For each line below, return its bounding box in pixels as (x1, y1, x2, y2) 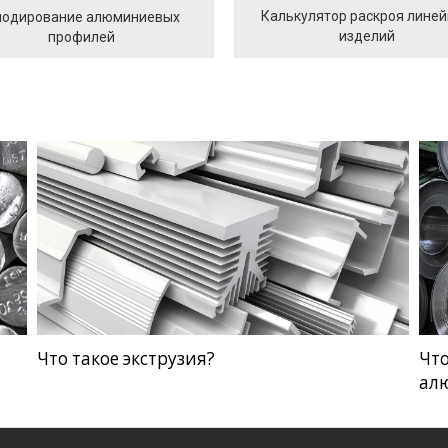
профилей (48, 28, 115, 45)
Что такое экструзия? (36, 347, 215, 371)
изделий (338, 27, 395, 44)
